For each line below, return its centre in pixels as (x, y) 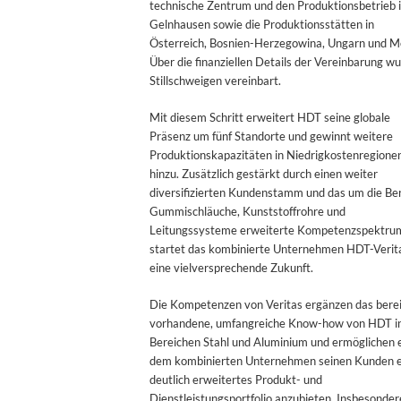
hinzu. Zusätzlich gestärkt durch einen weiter (264, 173)
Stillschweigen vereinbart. (215, 80)
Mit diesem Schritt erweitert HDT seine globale (270, 117)
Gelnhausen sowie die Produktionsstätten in (262, 24)
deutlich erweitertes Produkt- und (236, 379)
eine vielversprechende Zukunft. (231, 267)
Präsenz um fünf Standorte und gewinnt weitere (271, 136)
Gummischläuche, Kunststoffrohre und (247, 211)
